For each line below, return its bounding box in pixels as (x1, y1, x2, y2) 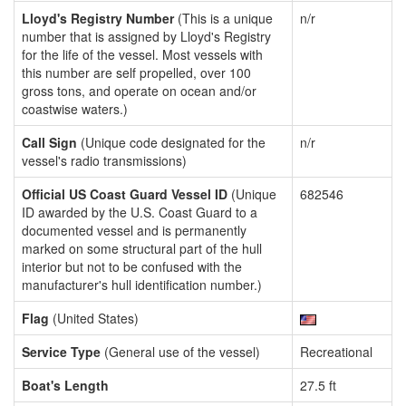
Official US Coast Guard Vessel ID (22, 185, 227, 203)
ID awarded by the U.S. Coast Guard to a (22, 203, 257, 221)
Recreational (300, 343, 372, 361)
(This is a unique (174, 9, 273, 27)
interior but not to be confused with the (22, 257, 242, 275)
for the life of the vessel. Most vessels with (22, 45, 263, 63)
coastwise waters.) (22, 100, 128, 118)
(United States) (49, 309, 139, 327)
